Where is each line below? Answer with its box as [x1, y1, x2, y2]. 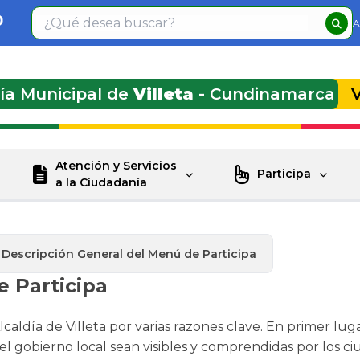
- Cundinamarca [194, 84, 335, 104]
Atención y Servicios [55, 157, 177, 173]
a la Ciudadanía [55, 174, 147, 190]
